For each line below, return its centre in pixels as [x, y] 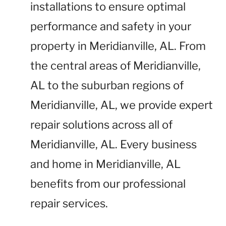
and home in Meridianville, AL [105, 164]
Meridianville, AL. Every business [114, 144]
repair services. [69, 203]
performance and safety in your [111, 26]
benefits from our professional [108, 184]
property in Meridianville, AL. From [118, 46]
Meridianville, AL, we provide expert [122, 105]
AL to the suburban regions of [107, 85]
